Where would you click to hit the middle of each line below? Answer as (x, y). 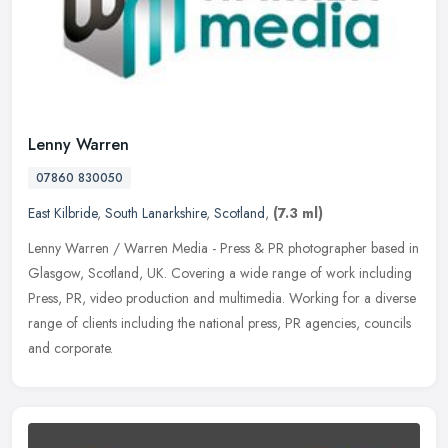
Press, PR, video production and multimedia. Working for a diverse (222, 298)
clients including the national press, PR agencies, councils (246, 323)
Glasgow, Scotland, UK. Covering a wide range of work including (220, 273)
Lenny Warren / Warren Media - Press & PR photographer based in (223, 248)
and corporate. (70, 348)
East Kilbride (62, 213)
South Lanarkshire (155, 213)
